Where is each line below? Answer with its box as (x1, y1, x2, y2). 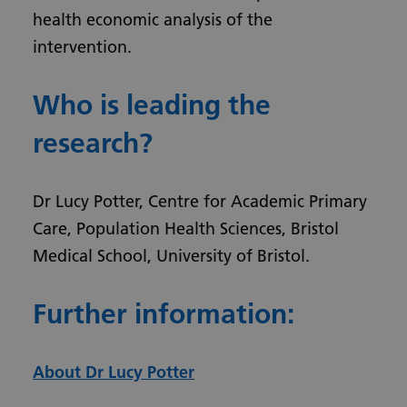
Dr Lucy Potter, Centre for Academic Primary (33, 191, 367, 212)
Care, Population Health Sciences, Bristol (33, 218, 339, 239)
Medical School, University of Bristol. (33, 245, 310, 266)
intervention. (33, 36, 132, 57)
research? (33, 127, 153, 160)
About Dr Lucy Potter (33, 362, 194, 382)
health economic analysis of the (33, 9, 273, 30)
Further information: (33, 298, 294, 331)
